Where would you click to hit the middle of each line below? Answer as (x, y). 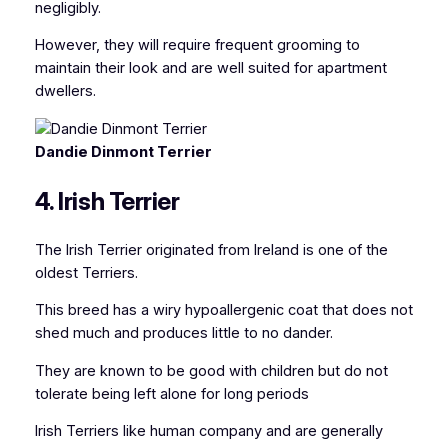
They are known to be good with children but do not (211, 370)
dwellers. (65, 91)
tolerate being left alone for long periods (171, 393)
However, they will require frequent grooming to (197, 45)
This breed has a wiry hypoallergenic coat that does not (223, 310)
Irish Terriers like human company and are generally (208, 431)
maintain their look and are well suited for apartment (210, 68)
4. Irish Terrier (107, 201)
